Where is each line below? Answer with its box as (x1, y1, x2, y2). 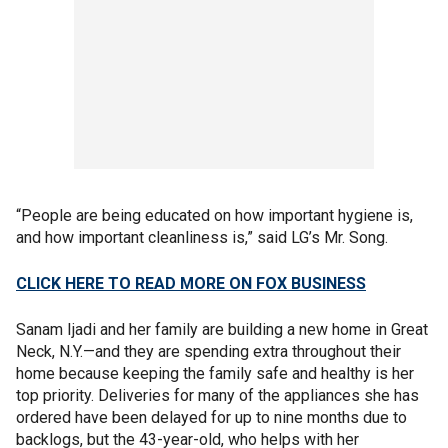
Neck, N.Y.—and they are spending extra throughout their (16, 342, 401, 361)
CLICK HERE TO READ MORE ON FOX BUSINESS (16, 274, 366, 293)
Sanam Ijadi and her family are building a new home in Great (16, 320, 428, 339)
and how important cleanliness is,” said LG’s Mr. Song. (16, 228, 388, 247)
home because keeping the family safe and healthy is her (16, 364, 414, 383)
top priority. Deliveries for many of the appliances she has (16, 386, 419, 405)
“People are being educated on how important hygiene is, (16, 206, 413, 225)
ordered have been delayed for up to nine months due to (16, 408, 407, 427)
